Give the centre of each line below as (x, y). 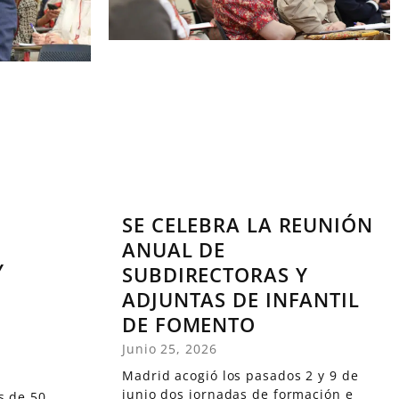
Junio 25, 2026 (170, 348)
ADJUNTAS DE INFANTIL (241, 299)
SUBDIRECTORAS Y (215, 274)
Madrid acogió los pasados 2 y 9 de (240, 375)
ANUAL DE (174, 249)
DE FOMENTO (189, 324)
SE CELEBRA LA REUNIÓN (248, 224)
